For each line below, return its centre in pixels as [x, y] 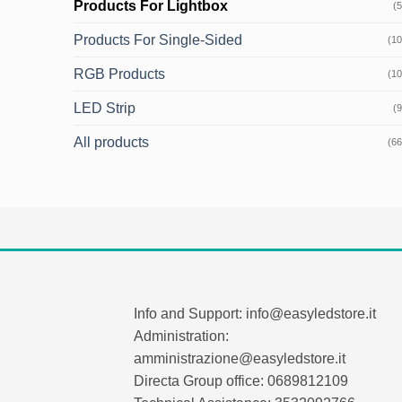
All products [112, 142]
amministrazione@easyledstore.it [240, 358]
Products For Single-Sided [158, 39]
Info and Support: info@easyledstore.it [255, 313]
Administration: [182, 336]
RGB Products [120, 74]
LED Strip [105, 108]
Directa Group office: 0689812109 [241, 380]
